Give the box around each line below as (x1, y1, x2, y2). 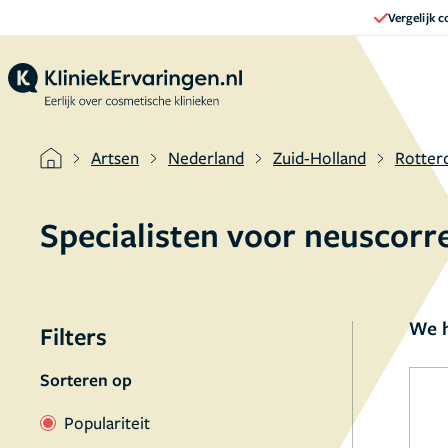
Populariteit (64, 411, 150, 434)
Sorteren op (40, 368, 132, 391)
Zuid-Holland (273, 146, 366, 169)
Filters (40, 320, 107, 352)
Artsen (91, 146, 139, 169)
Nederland (168, 146, 244, 169)
